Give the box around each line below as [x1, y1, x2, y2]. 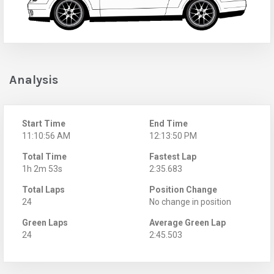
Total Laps [22, 184, 65, 194]
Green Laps [22, 217, 68, 228]
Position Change [149, 184, 217, 194]
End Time [149, 118, 188, 128]
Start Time [22, 118, 65, 128]
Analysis [9, 72, 58, 87]
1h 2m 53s [22, 163, 62, 174]
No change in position [149, 196, 231, 207]
